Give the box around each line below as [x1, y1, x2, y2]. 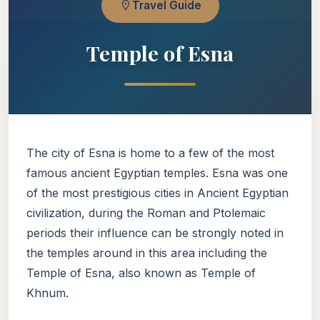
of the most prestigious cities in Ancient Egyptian [26, 185, 289, 200]
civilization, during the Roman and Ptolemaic [26, 205, 266, 220]
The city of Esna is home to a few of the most [26, 145, 274, 160]
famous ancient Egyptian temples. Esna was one [26, 165, 288, 180]
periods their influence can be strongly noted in [26, 225, 284, 240]
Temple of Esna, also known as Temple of [26, 265, 256, 280]
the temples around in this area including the [26, 245, 267, 260]
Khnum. [26, 285, 69, 300]
